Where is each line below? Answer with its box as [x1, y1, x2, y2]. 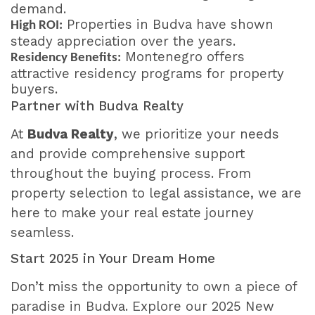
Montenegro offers [121, 49, 245, 65]
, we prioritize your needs [114, 126, 279, 142]
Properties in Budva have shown [63, 16, 274, 32]
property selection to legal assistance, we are [11, 185, 302, 201]
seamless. [11, 224, 74, 240]
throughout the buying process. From [11, 165, 251, 181]
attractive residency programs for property [11, 65, 284, 82]
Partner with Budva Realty [11, 98, 184, 114]
